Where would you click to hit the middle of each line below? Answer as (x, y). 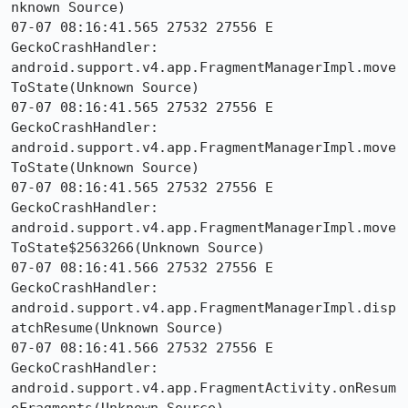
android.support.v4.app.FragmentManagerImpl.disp (204, 308)
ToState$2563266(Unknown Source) (138, 248)
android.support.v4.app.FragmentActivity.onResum (204, 388)
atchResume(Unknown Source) (117, 328)
